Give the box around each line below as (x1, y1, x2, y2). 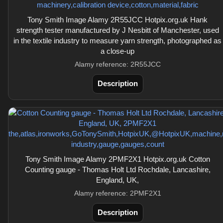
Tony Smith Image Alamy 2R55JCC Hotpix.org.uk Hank (27, 15, 208, 24)
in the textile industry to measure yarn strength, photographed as (13, 36, 222, 45)
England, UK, (96, 176, 139, 184)
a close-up (101, 47, 134, 55)
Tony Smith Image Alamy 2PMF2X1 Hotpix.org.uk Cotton (25, 155, 210, 163)
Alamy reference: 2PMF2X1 (74, 189, 161, 197)
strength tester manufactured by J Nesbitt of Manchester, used (16, 26, 219, 34)
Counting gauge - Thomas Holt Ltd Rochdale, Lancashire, (24, 165, 211, 174)
